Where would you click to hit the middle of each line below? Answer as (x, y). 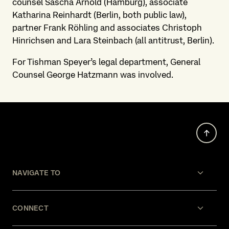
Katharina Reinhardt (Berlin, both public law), (99, 15)
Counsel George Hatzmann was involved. (93, 75)
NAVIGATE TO (37, 173)
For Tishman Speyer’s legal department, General (106, 62)
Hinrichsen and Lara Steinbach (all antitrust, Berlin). (113, 40)
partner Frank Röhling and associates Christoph (107, 28)
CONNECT (30, 208)
